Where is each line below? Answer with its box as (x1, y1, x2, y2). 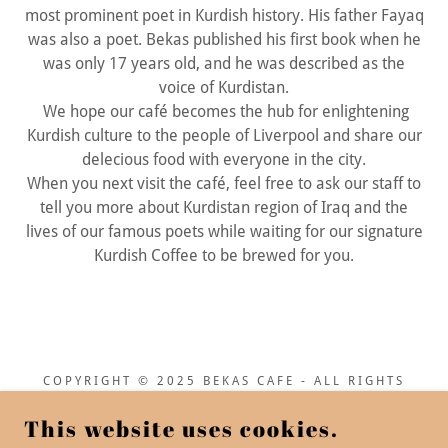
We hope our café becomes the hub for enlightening (39, 102, 409, 121)
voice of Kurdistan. (159, 78, 289, 97)
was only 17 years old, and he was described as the (43, 54, 405, 73)
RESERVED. (182, 392, 266, 406)
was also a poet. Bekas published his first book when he (27, 30, 421, 49)
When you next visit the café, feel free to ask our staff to (27, 174, 421, 193)
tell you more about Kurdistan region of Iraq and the (40, 198, 408, 217)
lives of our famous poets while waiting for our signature (25, 222, 423, 241)
